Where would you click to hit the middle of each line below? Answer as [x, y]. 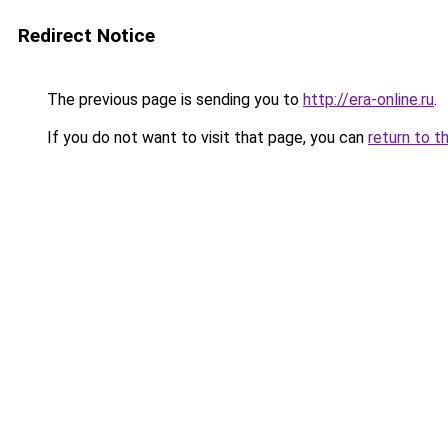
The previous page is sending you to [173, 99]
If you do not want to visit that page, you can [205, 137]
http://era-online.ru [368, 99]
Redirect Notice [86, 35]
